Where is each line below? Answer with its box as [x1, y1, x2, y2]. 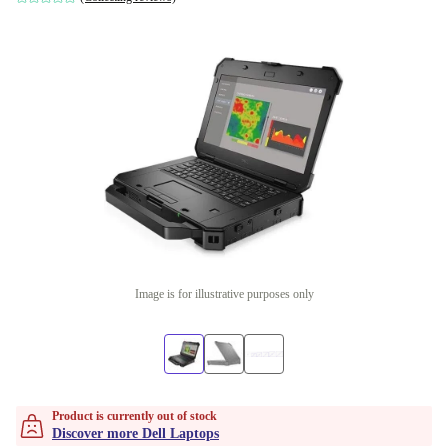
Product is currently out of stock [52, 409, 217, 423]
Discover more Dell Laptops [52, 426, 219, 441]
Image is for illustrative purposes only [134, 287, 314, 301]
